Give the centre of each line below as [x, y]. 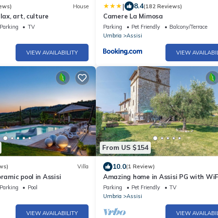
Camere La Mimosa [133, 16]
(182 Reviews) [163, 6]
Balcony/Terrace [188, 27]
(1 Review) [140, 166]
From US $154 [125, 147]
